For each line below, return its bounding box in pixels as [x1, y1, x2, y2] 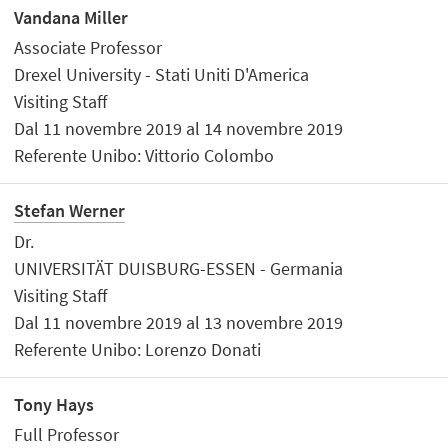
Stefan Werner [14, 199, 126, 223]
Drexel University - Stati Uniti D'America [14, 63, 310, 87]
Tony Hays [14, 392, 95, 416]
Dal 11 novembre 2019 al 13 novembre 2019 [14, 310, 344, 334]
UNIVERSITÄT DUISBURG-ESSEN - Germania [14, 256, 344, 280]
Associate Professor [14, 36, 163, 60]
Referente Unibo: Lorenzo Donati [14, 337, 262, 361]
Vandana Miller [14, 5, 129, 29]
